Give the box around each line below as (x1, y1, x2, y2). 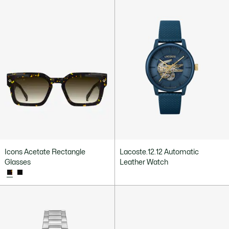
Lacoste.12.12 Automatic (119, 148, 199, 155)
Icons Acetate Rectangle (5, 148, 85, 155)
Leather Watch (119, 158, 168, 166)
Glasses (5, 158, 31, 166)
